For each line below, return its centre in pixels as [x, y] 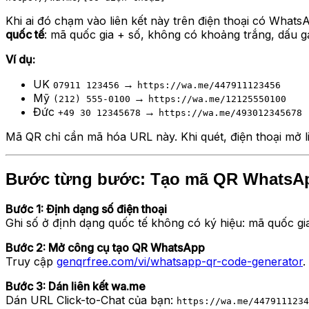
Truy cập [31, 262]
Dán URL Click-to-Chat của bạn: [91, 300]
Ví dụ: [20, 59]
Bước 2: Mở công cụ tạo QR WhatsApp [105, 248]
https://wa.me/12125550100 [217, 99]
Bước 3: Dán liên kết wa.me [76, 287]
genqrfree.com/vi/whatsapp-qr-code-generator [180, 262]
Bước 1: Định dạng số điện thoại [86, 209]
